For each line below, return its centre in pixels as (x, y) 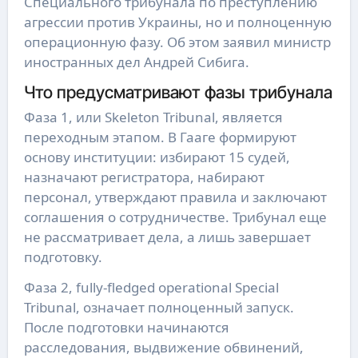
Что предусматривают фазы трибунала (178, 91)
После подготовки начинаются (126, 328)
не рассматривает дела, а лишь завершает (167, 237)
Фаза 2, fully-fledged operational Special (151, 288)
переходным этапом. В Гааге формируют (160, 137)
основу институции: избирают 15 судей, (157, 157)
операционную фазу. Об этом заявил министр (177, 42)
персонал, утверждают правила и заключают (175, 197)
